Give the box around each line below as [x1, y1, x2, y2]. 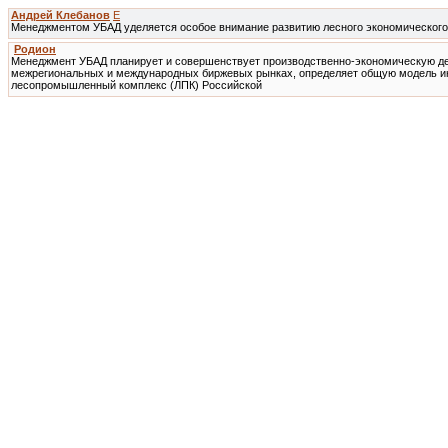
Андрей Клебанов [11, 9, 110, 21]
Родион [14, 43, 56, 55]
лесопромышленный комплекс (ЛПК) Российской [11, 79, 262, 91]
